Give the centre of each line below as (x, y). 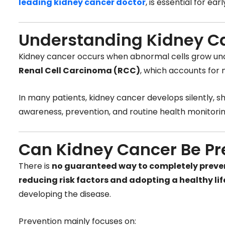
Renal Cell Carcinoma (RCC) (79, 71)
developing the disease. (65, 194)
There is (35, 166)
